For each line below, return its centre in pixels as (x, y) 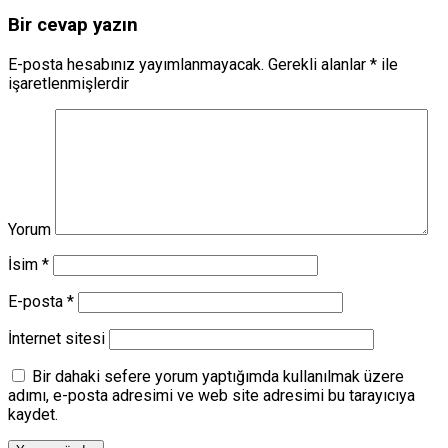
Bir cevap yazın (73, 24)
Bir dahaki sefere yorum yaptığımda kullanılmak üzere (218, 376)
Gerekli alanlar (317, 64)
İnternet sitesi (56, 338)
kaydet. (33, 414)
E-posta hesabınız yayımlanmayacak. (136, 64)
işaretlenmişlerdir (68, 83)
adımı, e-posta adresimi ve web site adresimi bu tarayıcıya (211, 395)
